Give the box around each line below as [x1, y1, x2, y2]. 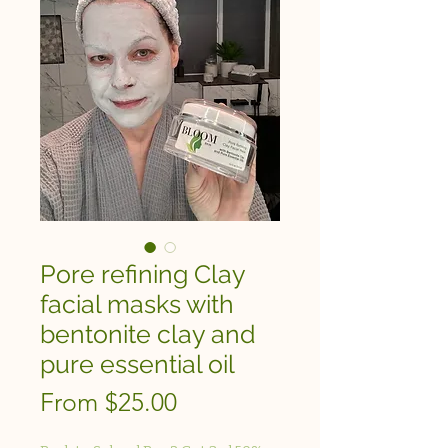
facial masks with [40, 289, 234, 319]
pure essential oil [40, 349, 235, 379]
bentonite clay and [40, 319, 256, 349]
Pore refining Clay [40, 259, 245, 289]
